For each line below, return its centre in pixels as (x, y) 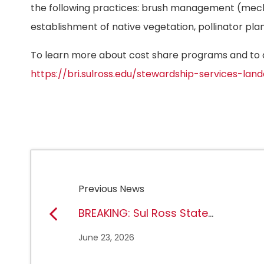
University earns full (130, 231)
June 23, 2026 (107, 238)
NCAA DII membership (137, 249)
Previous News (112, 189)
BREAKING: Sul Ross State (143, 213)
